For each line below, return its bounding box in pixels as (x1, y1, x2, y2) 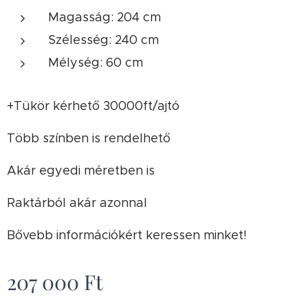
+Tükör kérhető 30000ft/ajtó (7, 98, 179, 113)
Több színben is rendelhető (7, 131, 170, 146)
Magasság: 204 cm (48, 10, 161, 25)
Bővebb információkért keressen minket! (7, 228, 247, 243)
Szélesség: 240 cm (48, 32, 159, 47)
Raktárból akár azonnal (7, 195, 147, 210)
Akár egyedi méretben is (7, 163, 155, 178)
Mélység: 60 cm (48, 55, 143, 70)
